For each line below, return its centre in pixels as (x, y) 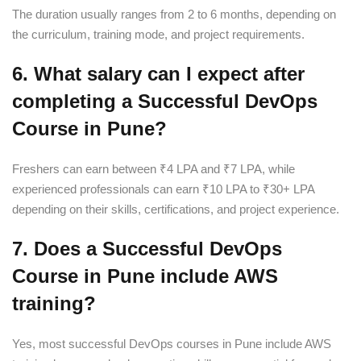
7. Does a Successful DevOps (147, 248)
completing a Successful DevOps (165, 101)
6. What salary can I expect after (158, 73)
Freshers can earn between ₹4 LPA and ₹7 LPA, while (154, 168)
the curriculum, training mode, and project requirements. (158, 34)
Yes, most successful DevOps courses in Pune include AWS (172, 343)
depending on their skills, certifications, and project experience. (176, 209)
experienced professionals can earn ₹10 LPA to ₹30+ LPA (163, 189)
